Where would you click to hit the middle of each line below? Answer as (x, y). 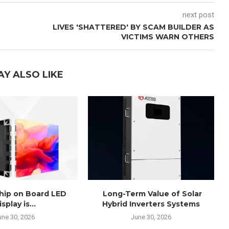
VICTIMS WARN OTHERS (167, 37)
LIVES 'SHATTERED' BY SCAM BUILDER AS (133, 27)
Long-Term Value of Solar (151, 194)
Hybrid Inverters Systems (151, 204)
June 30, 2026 (151, 217)
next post (198, 15)
